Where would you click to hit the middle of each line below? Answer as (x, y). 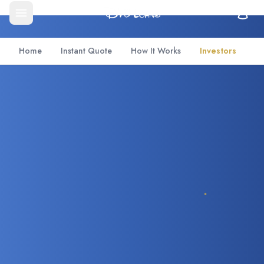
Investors (218, 51)
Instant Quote (86, 51)
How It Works (156, 51)
